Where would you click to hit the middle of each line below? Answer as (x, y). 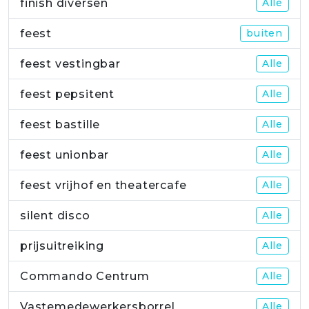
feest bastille (60, 125)
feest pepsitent (67, 94)
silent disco (55, 216)
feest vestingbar (70, 64)
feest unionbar (65, 155)
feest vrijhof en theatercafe (103, 186)
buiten (265, 33)
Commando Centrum (85, 277)
